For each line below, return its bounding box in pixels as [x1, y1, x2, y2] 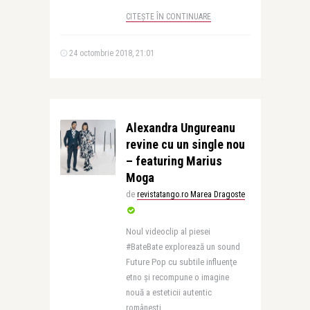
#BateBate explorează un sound [125, 241, 240, 252]
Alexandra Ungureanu [125, 120, 235, 135]
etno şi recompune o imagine [125, 272, 229, 282]
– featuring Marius [125, 154, 222, 168]
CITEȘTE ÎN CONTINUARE [125, 12, 211, 21]
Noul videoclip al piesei [125, 226, 210, 237]
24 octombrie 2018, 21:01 [66, 48, 154, 58]
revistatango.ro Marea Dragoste [136, 190, 245, 199]
